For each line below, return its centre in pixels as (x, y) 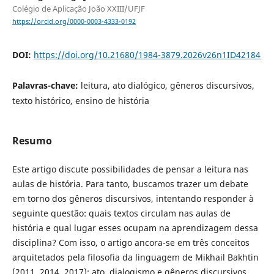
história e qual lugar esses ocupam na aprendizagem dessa (135, 228)
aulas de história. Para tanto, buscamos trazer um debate (130, 184)
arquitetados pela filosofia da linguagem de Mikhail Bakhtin (135, 257)
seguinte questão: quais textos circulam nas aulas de (121, 213)
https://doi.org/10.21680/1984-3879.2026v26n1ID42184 (147, 55)
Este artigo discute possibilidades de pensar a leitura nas (130, 169)
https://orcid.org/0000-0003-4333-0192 (74, 22)
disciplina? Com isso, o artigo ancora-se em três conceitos (131, 243)
